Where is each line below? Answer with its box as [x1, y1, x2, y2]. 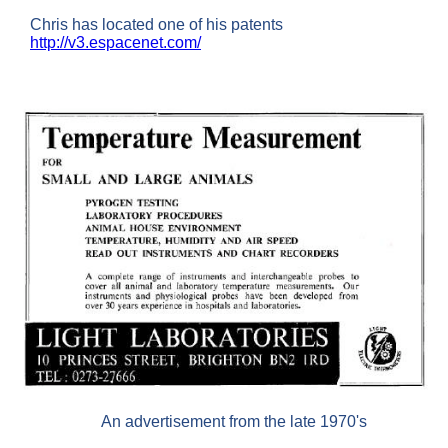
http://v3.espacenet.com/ [30, 33, 201, 51]
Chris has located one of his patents [30, 15, 283, 33]
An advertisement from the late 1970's [101, 413, 367, 431]
